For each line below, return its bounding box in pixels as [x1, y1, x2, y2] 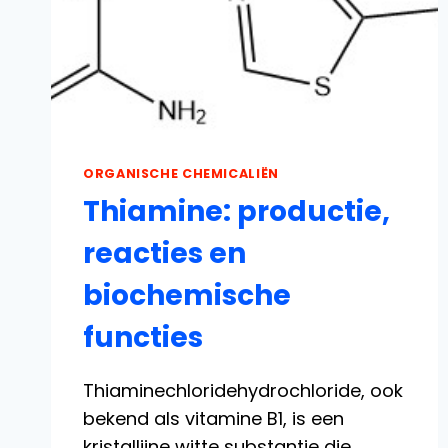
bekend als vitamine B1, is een [83, 405, 344, 431]
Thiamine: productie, [83, 191, 390, 231]
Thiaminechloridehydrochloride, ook [83, 377, 403, 403]
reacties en [83, 233, 246, 273]
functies [83, 317, 203, 357]
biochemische [83, 275, 291, 315]
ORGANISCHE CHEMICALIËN [83, 165, 279, 183]
